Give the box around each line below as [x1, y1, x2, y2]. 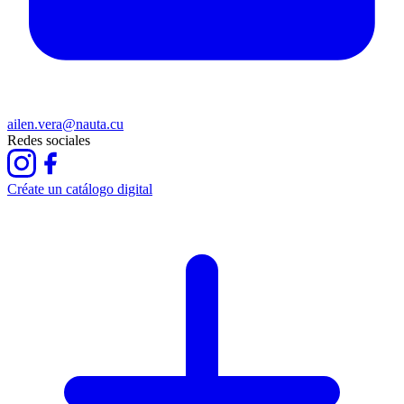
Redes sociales [7, 133, 90, 149]
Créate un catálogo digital [7, 181, 152, 197]
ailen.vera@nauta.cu [7, 116, 124, 133]
